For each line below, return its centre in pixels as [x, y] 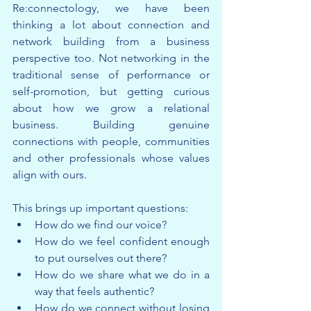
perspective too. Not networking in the [111, 58]
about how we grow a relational [111, 108]
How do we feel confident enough [122, 242]
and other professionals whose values [111, 158]
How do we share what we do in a [122, 275]
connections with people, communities [111, 142]
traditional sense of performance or [111, 75]
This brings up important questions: [100, 208]
